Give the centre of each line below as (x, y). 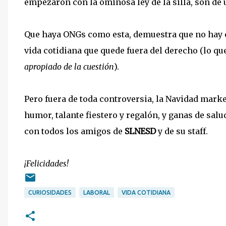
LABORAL (97, 192)
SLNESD (140, 131)
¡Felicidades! (46, 163)
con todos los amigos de (74, 131)
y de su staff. (182, 131)
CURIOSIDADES (50, 192)
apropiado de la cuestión (69, 66)
